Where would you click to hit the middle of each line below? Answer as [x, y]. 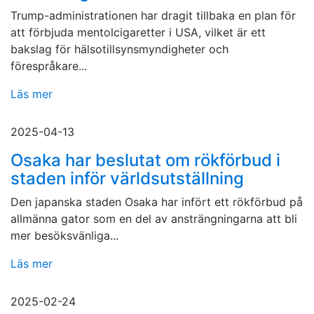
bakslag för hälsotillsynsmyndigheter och [120, 49]
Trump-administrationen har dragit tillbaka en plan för [153, 16]
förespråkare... [49, 66]
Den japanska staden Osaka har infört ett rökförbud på [157, 202]
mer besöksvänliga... [64, 236]
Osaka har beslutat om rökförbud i [145, 161]
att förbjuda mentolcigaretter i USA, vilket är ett [138, 33]
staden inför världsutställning [127, 179]
